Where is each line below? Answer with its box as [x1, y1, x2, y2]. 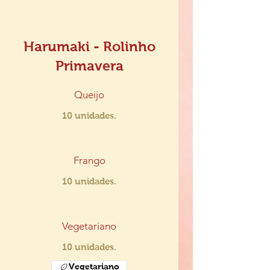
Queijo [74, 89, 104, 101]
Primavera [55, 58, 124, 74]
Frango [73, 154, 105, 166]
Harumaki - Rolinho [23, 39, 155, 54]
